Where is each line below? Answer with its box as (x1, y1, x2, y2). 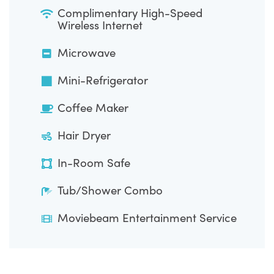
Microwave (57, 43, 116, 61)
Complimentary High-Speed (57, 4, 203, 21)
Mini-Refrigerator (57, 71, 149, 88)
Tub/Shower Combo (57, 181, 163, 198)
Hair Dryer (57, 126, 111, 143)
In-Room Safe (57, 154, 131, 171)
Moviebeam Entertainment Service (57, 209, 237, 226)
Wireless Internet (57, 16, 143, 33)
